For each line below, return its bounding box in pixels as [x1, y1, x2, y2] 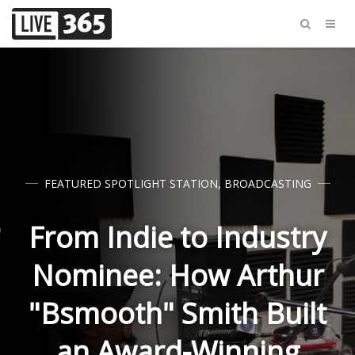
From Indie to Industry [29, 218, 326, 257]
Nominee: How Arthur [31, 256, 324, 295]
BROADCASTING [223, 176, 311, 191]
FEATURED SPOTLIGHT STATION [44, 176, 218, 191]
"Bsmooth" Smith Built [29, 294, 326, 333]
